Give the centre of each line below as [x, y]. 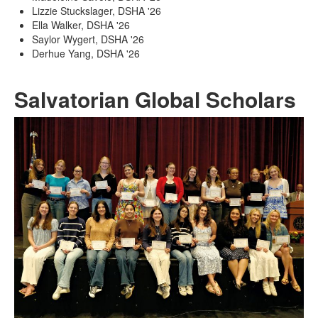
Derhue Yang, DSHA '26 [86, 54]
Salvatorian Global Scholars [155, 99]
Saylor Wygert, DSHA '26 [88, 39]
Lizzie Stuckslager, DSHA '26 [97, 11]
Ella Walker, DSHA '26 [81, 25]
